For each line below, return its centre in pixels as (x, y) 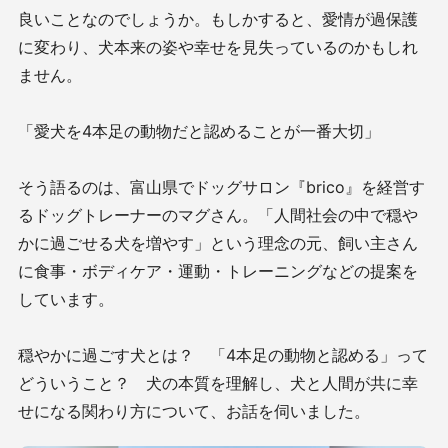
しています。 (66, 298)
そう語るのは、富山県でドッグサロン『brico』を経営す (221, 186)
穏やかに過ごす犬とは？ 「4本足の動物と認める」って (223, 354)
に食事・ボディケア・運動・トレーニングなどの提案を (218, 270)
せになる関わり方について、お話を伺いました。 (194, 410)
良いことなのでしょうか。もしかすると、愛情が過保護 (218, 18)
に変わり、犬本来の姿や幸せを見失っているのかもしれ (218, 46)
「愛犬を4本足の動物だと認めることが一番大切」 (199, 130)
